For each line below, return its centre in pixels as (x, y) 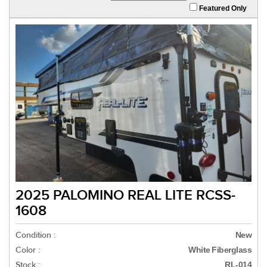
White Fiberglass (220, 250)
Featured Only (222, 9)
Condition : (35, 235)
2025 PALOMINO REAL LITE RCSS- (125, 195)
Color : (28, 250)
